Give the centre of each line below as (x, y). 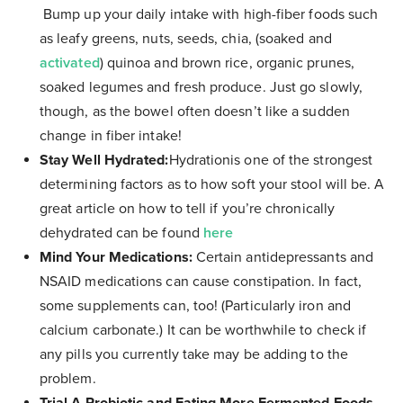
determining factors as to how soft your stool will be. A (212, 185)
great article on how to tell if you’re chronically (187, 209)
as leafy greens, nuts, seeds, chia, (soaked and (186, 39)
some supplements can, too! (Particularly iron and (195, 306)
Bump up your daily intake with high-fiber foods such (209, 15)
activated (70, 63)
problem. (68, 379)
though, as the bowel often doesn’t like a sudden (195, 112)
